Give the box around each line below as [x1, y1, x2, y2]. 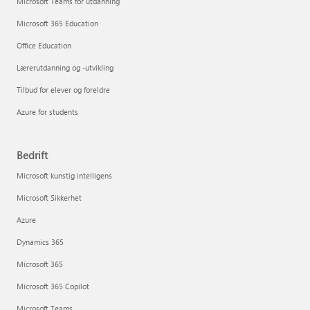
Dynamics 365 [17, 237, 64, 247]
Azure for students [17, 107, 78, 117]
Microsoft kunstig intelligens [17, 170, 112, 181]
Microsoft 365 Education [17, 18, 98, 28]
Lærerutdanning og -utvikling [17, 62, 113, 73]
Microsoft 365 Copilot [17, 281, 89, 291]
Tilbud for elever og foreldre [17, 84, 110, 95]
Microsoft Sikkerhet [17, 192, 82, 203]
